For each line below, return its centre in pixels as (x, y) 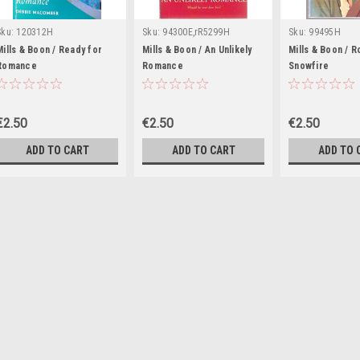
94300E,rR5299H (196, 33)
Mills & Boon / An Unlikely (197, 50)
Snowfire (309, 66)
